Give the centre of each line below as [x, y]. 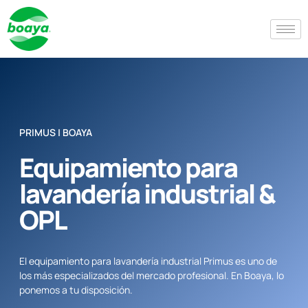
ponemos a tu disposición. [76, 290]
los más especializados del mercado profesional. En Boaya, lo [152, 275]
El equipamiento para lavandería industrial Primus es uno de [148, 261]
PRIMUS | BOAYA [56, 132]
